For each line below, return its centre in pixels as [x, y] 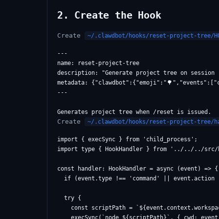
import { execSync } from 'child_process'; [127, 139]
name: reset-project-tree [98, 63]
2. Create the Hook [109, 15]
